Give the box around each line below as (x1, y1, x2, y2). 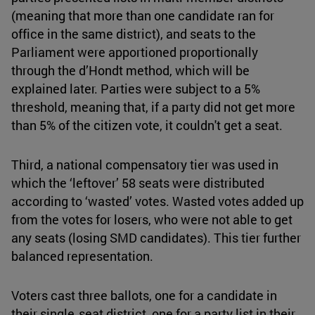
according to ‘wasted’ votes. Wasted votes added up (11, 193, 304, 210)
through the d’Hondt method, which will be (11, 62, 250, 79)
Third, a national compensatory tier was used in (11, 156, 278, 174)
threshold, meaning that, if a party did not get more (11, 98, 295, 116)
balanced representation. (11, 247, 153, 265)
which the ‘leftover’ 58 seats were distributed (11, 174, 264, 192)
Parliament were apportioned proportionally (11, 44, 258, 61)
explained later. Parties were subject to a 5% (11, 80, 260, 98)
